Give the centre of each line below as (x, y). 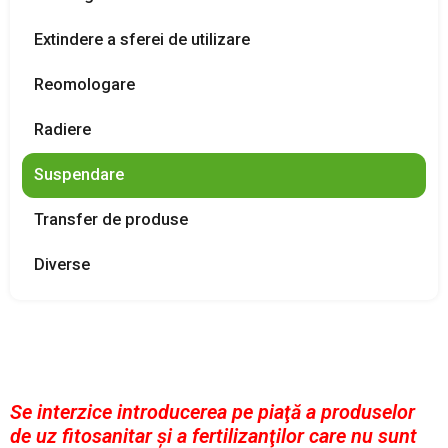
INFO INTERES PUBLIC (224, 207)
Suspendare (79, 175)
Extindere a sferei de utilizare (142, 40)
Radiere (62, 130)
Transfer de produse (111, 220)
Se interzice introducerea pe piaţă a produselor (212, 412)
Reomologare (84, 85)
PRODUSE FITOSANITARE (224, 24)
